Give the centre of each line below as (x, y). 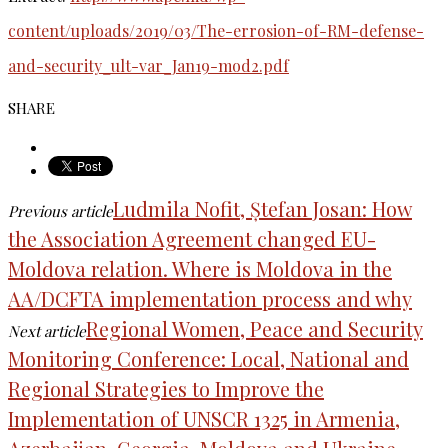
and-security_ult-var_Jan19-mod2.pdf (148, 66)
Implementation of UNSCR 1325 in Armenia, (204, 419)
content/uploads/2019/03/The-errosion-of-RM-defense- (216, 31)
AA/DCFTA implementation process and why (210, 299)
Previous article (60, 211)
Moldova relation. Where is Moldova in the (200, 269)
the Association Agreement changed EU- (192, 239)
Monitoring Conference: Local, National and (208, 359)
